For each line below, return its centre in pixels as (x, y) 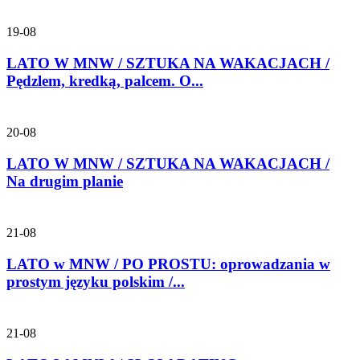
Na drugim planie (65, 181)
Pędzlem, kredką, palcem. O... (105, 80)
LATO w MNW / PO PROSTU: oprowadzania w (168, 264)
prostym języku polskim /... (96, 281)
